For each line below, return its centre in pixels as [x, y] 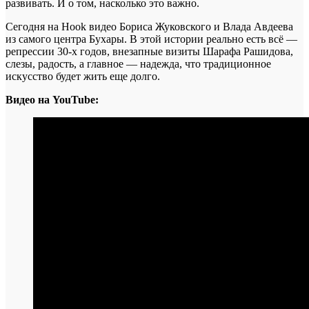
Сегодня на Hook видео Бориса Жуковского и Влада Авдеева [149, 27]
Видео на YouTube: [52, 100]
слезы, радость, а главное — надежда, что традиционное [138, 64]
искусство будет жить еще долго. [83, 77]
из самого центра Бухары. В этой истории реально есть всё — [151, 39]
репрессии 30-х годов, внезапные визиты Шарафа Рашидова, [149, 52]
